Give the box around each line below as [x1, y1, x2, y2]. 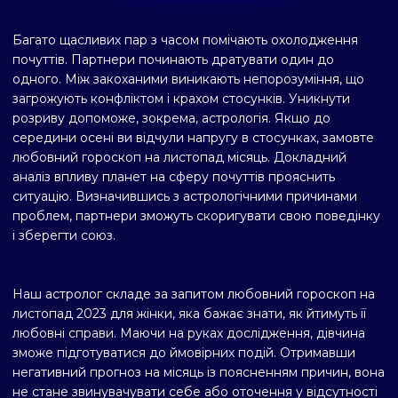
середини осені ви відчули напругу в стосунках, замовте [12, 130, 374, 147]
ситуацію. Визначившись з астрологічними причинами [12, 188, 357, 205]
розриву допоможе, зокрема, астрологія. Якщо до [12, 110, 330, 127]
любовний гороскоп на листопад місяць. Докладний [12, 149, 346, 166]
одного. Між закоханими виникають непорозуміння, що [12, 71, 364, 88]
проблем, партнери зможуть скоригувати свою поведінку [12, 208, 380, 225]
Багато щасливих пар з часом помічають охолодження [12, 32, 358, 49]
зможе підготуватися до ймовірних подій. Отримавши [12, 345, 355, 362]
